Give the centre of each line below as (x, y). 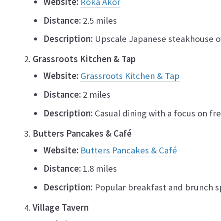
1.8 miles (99, 169)
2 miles (96, 95)
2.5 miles (99, 20)
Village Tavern (61, 207)
